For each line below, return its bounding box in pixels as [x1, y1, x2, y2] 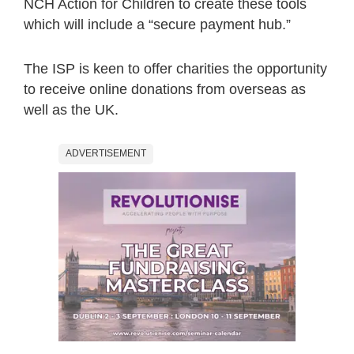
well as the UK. [24, 101, 119, 118]
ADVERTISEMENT [66, 147, 146, 159]
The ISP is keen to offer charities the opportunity [24, 60, 327, 77]
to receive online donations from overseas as [24, 81, 306, 97]
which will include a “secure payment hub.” [24, 16, 291, 32]
